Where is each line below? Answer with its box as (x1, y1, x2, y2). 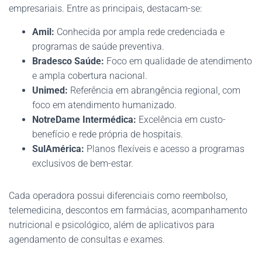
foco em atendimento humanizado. (32, 99, 177, 111)
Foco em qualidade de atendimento (104, 55, 252, 67)
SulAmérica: (32, 143, 84, 154)
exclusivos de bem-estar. (32, 157, 133, 169)
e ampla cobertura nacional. (32, 70, 147, 81)
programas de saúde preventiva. (32, 40, 164, 52)
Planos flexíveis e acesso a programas (84, 143, 244, 154)
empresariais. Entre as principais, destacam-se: (9, 2, 202, 14)
